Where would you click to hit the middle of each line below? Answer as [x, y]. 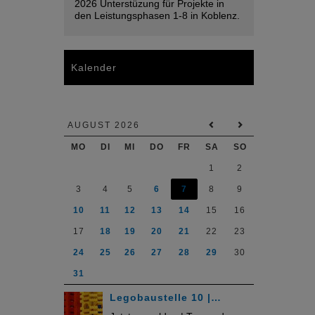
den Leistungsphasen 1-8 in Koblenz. [157, 15]
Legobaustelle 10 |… [166, 297]
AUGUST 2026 [104, 125]
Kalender [94, 67]
